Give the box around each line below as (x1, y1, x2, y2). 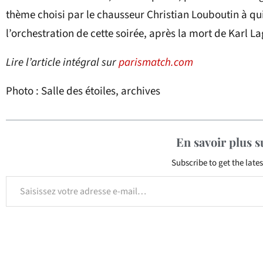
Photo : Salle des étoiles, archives (6, 83, 160, 99)
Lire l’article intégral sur (6, 54, 119, 70)
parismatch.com (119, 54, 193, 70)
